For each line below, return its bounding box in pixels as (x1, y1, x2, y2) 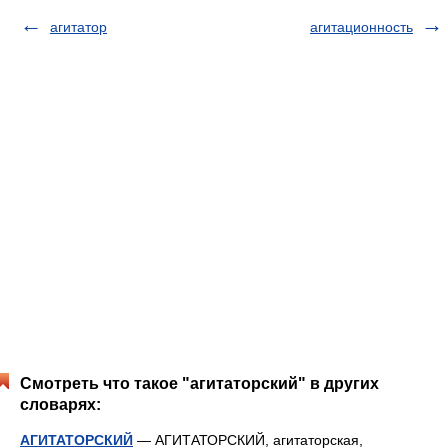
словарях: (20, 396, 101, 413)
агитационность (310, 19, 413, 35)
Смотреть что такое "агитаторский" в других (20, 375, 379, 392)
